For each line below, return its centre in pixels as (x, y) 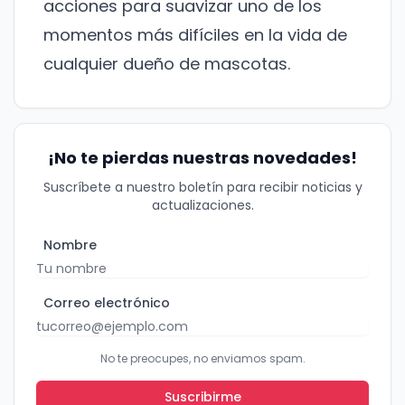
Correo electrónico (107, 303)
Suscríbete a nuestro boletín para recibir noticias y (202, 188)
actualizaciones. (202, 206)
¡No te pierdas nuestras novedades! (202, 158)
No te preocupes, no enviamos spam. (202, 359)
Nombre (70, 245)
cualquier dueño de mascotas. (167, 64)
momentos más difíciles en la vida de (195, 35)
